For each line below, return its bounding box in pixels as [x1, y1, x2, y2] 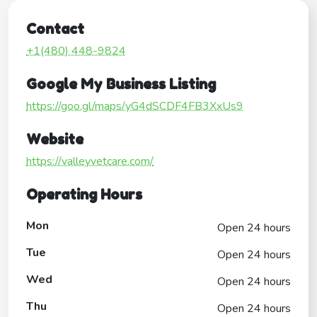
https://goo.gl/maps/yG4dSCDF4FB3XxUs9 [26, 98, 243, 114]
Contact [26, 20, 84, 38]
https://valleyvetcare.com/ [26, 153, 154, 169]
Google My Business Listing [26, 75, 216, 93]
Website [26, 130, 83, 148]
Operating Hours [26, 185, 142, 203]
